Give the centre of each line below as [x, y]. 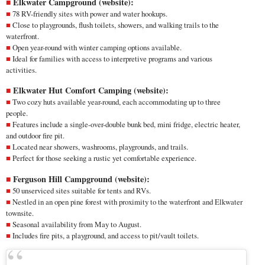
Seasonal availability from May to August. [78, 224]
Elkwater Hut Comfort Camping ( [75, 91]
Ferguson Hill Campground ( [65, 179]
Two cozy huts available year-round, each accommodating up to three [117, 102]
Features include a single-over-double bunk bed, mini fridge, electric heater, [126, 125]
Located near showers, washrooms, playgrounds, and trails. [101, 147]
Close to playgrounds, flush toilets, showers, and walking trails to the [116, 25]
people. [18, 113]
